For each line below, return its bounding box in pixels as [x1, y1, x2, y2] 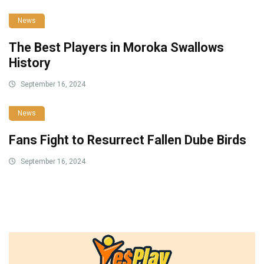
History [9, 55, 51, 71]
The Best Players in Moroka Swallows [9, 40, 224, 55]
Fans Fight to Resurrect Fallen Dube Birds [9, 133, 246, 148]
